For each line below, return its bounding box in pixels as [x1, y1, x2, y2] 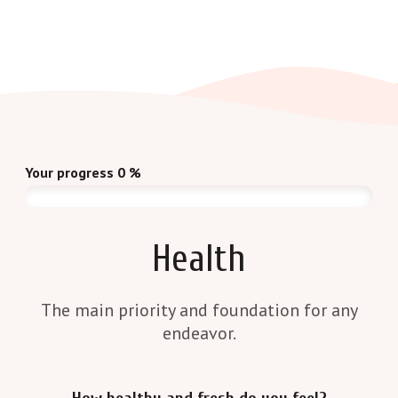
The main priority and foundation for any [40, 298, 358, 322]
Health [152, 236, 246, 281]
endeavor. [162, 321, 236, 345]
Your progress [25, 163, 114, 181]
